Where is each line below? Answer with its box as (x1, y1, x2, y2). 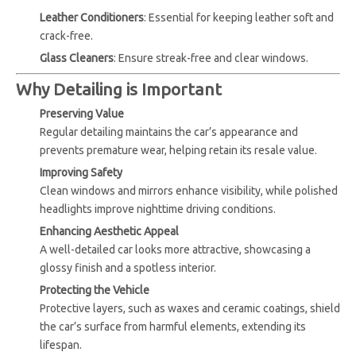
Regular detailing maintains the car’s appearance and (40, 126, 298, 139)
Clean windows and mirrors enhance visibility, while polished (40, 184, 338, 198)
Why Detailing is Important (16, 79, 222, 99)
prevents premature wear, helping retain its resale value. (40, 144, 317, 157)
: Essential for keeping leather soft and (144, 11, 334, 25)
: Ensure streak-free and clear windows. (114, 52, 308, 65)
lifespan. (40, 339, 82, 352)
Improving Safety (40, 166, 122, 180)
